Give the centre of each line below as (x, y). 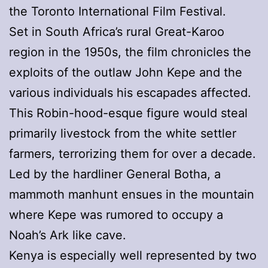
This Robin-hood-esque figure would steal (128, 113)
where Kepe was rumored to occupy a (116, 214)
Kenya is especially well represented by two (133, 255)
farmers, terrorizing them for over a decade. (133, 153)
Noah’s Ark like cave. (68, 235)
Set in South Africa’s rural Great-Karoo (117, 31)
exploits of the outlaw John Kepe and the (126, 72)
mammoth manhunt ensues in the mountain (132, 194)
